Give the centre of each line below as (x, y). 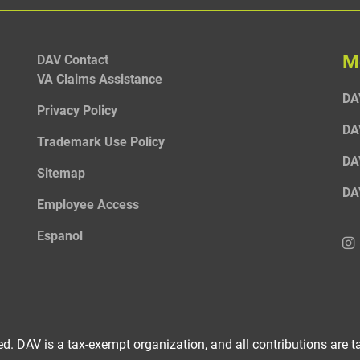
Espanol (60, 235)
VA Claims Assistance (100, 78)
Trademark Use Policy (101, 141)
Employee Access (88, 203)
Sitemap (61, 172)
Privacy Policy (77, 109)
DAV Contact (73, 59)
